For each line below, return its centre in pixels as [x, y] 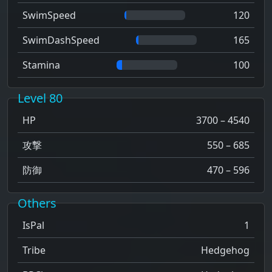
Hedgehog [225, 250]
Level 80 [40, 98]
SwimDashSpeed [61, 40]
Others [37, 203]
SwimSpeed [49, 15]
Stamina [41, 65]
